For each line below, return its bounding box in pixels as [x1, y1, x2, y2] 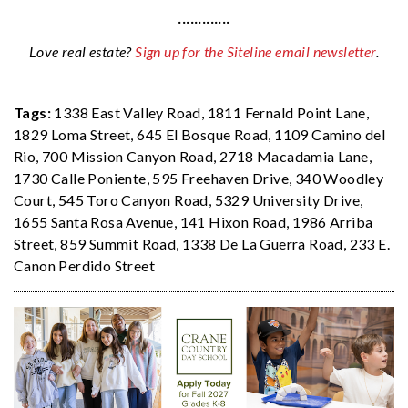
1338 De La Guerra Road [182, 235, 343, 253]
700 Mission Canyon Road [42, 148, 214, 166]
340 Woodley [294, 169, 384, 188]
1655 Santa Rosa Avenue [14, 213, 174, 231]
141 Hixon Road [179, 213, 287, 231]
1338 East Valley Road [54, 104, 201, 122]
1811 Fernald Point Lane [207, 104, 366, 122]
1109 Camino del [274, 126, 386, 144]
